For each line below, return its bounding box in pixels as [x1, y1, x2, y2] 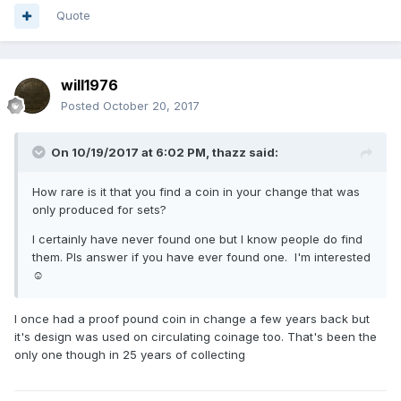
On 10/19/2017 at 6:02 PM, [51, 145, 212, 160]
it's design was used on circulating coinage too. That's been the [14, 329, 377, 345]
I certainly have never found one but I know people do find [32, 232, 363, 247]
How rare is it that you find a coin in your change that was [32, 184, 360, 200]
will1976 [61, 76, 118, 95]
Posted [61, 98, 103, 114]
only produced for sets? [32, 202, 170, 218]
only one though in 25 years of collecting [14, 347, 245, 363]
